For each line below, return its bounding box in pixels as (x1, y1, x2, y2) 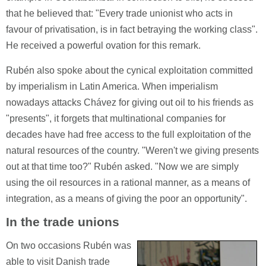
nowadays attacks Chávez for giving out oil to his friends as (6, 97, 254, 107)
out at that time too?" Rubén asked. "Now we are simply (6, 161, 239, 172)
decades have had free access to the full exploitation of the (6, 129, 251, 140)
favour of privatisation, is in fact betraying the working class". (6, 24, 258, 34)
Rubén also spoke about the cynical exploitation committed (6, 65, 253, 75)
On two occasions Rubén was (6, 240, 131, 251)
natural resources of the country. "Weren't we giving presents (6, 145, 259, 156)
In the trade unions (6, 215, 119, 229)
